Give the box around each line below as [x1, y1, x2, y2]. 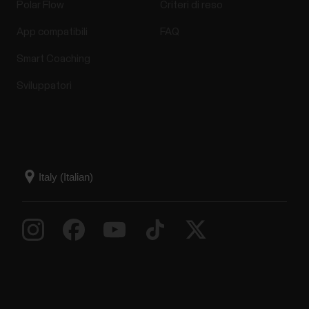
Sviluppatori [16, 81, 72, 92]
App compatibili [16, 27, 88, 38]
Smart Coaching [16, 54, 90, 65]
